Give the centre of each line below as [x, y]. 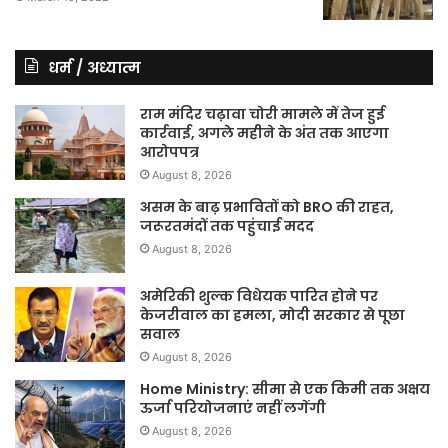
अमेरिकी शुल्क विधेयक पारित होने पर [259, 295]
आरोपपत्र [169, 151]
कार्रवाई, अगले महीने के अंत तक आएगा [264, 132]
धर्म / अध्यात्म [94, 67]
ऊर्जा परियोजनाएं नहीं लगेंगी [233, 407]
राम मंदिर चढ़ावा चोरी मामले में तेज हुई [262, 113]
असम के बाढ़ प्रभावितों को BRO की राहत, [267, 206]
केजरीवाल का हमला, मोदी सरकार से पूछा [272, 314]
